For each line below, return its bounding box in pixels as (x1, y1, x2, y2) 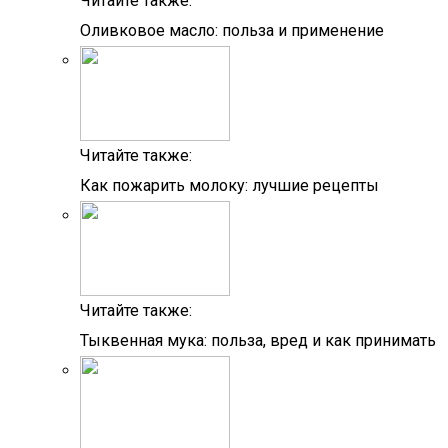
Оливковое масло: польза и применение (80, 21, 384, 40)
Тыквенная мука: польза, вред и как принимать (80, 331, 436, 350)
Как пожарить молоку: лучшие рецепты (80, 176, 379, 195)
